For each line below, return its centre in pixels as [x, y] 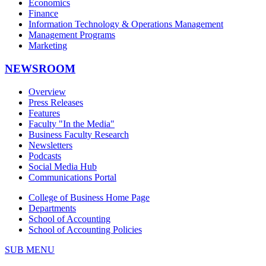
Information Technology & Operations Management [126, 24]
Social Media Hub [63, 166]
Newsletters [50, 145]
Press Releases [56, 102]
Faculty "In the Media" [72, 123]
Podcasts [45, 156]
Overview [47, 91]
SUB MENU [30, 249]
